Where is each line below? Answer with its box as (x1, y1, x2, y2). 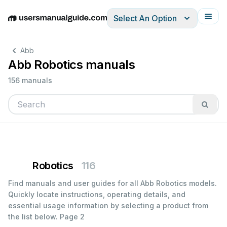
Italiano (98, 18, 126, 29)
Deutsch (35, 18, 67, 29)
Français (126, 18, 159, 29)
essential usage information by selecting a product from (8, 201, 208, 210)
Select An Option (113, 13, 177, 23)
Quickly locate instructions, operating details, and (8, 190, 185, 199)
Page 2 (58, 212, 85, 221)
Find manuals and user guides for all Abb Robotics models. (8, 179, 217, 187)
